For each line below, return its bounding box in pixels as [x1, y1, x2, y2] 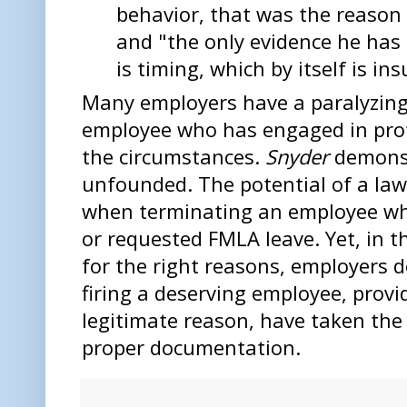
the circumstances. [82, 143, 265, 171]
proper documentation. [82, 333, 301, 362]
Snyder [265, 143, 334, 171]
